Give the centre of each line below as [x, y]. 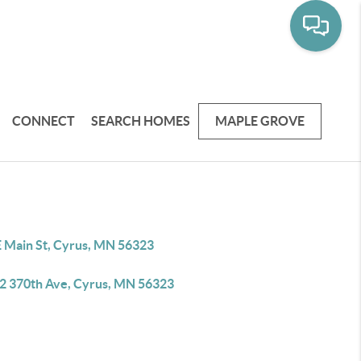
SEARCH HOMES [141, 120]
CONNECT [44, 120]
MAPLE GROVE [260, 120]
